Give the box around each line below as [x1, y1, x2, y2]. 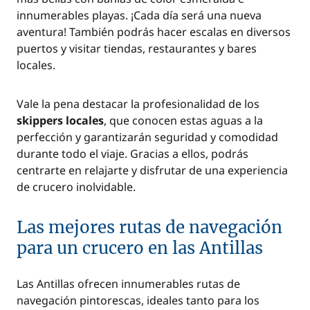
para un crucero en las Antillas [17, 237, 263, 259]
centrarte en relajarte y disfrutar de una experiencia [17, 163, 288, 178]
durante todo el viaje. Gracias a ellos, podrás [17, 146, 248, 161]
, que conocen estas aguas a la [104, 113, 263, 128]
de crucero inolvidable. [17, 179, 136, 194]
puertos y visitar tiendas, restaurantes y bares [17, 41, 257, 56]
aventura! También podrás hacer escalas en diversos [17, 24, 291, 39]
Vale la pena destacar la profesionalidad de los [17, 96, 259, 111]
